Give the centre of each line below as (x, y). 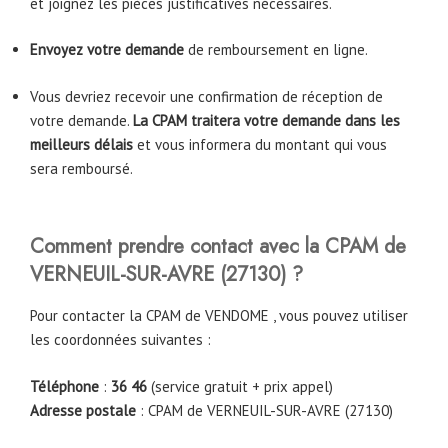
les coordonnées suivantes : (120, 340)
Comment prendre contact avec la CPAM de (218, 247)
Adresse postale (83, 410)
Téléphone (64, 386)
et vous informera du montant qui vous (260, 144)
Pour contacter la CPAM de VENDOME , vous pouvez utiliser (219, 316)
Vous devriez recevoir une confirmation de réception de (206, 96)
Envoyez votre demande (109, 50)
